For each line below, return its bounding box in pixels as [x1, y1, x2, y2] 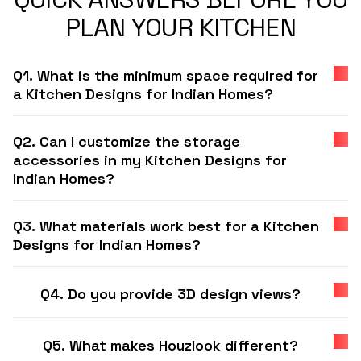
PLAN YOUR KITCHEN [64, 10, 297, 44]
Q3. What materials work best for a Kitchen [13, 216, 319, 235]
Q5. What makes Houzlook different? [43, 336, 298, 355]
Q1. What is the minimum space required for [13, 65, 318, 85]
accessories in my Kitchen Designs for [13, 150, 287, 169]
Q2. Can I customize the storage [13, 131, 240, 151]
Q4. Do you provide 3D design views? [40, 284, 301, 303]
